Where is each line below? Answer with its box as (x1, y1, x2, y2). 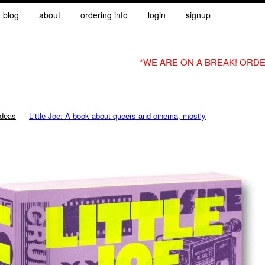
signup (186, 9, 211, 21)
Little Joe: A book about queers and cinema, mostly (29, 110, 206, 121)
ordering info (80, 9, 128, 21)
